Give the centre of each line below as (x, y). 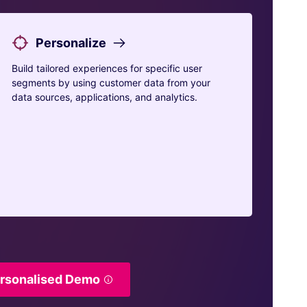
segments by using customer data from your (111, 83)
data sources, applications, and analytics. (104, 97)
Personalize (71, 43)
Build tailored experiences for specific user (107, 68)
